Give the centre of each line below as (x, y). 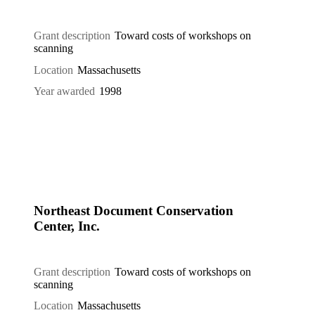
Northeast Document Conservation (134, 211)
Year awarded (64, 91)
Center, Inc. (67, 226)
